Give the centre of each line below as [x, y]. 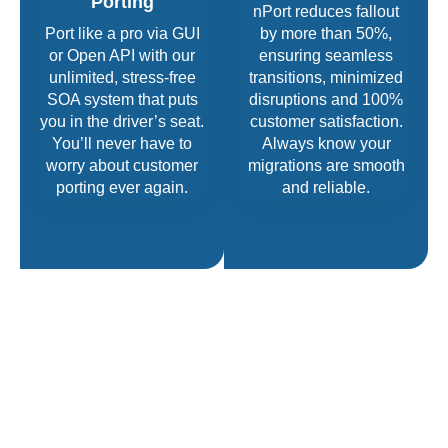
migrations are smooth [326, 166]
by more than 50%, [326, 34]
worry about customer [122, 165]
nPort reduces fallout [326, 12]
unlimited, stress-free [122, 77]
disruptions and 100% [326, 100]
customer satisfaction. [326, 122]
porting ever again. [122, 187]
